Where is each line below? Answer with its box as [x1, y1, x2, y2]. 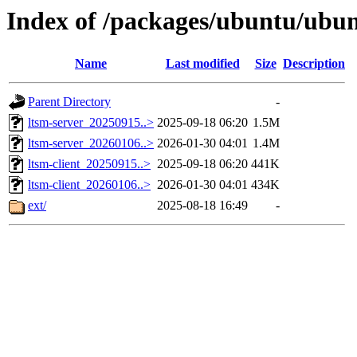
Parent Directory [28, 95, 111, 109]
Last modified [165, 57, 240, 71]
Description [283, 57, 345, 71]
